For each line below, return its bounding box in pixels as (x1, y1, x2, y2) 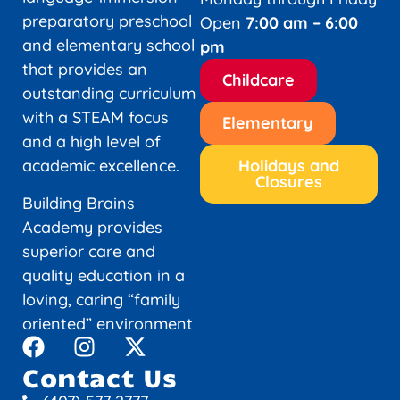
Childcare (222, 70, 295, 91)
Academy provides (22, 216, 162, 237)
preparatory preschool (22, 11, 192, 32)
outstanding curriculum (22, 83, 196, 104)
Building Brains (22, 192, 135, 213)
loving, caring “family (22, 288, 180, 310)
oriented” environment (22, 312, 193, 334)
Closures (255, 171, 322, 193)
